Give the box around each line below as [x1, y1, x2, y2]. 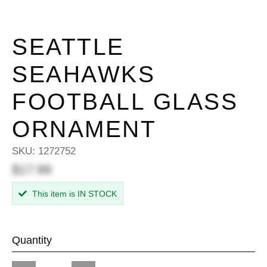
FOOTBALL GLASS [12, 89, 238, 114]
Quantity [12, 234, 52, 247]
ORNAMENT [12, 116, 156, 142]
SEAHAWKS [12, 61, 155, 87]
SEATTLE [12, 34, 125, 60]
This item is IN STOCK [30, 189, 117, 199]
